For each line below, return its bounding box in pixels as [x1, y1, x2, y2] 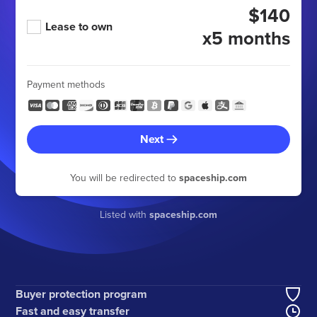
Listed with [100, 207, 149, 221]
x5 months [202, 25, 290, 52]
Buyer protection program [16, 286, 148, 303]
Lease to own [45, 18, 113, 35]
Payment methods [27, 77, 106, 91]
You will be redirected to [70, 171, 179, 185]
